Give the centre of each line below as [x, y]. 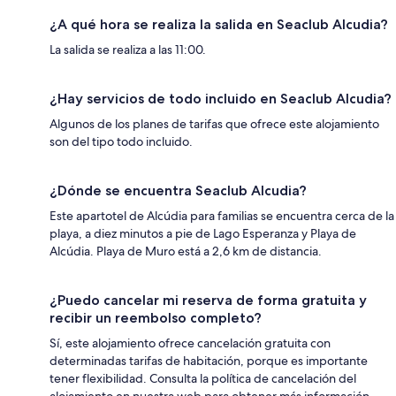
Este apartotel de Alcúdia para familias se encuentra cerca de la [222, 216]
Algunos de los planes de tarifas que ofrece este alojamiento [214, 124]
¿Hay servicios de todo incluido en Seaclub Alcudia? [221, 99]
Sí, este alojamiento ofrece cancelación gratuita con [190, 343]
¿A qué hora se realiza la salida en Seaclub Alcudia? [219, 25]
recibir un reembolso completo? [156, 318]
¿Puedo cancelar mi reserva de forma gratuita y [208, 301]
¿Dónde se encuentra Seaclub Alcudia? [178, 191]
